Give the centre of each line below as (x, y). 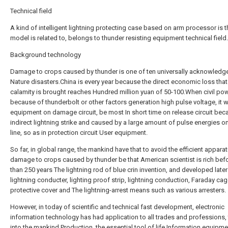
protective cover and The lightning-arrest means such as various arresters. (118, 190)
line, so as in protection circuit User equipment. (79, 133)
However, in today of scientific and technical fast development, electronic (117, 207)
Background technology (46, 55)
